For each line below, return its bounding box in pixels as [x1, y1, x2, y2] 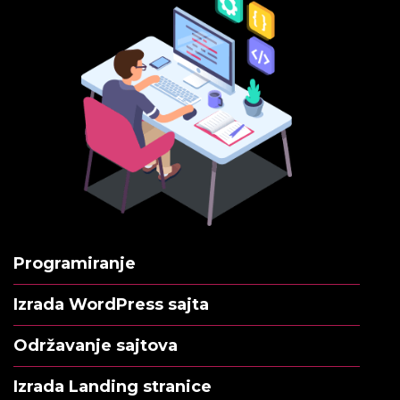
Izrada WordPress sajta [13, 294, 209, 314]
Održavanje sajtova [13, 335, 178, 355]
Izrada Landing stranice [13, 376, 212, 396]
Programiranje [13, 253, 136, 273]
